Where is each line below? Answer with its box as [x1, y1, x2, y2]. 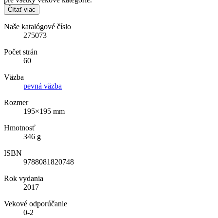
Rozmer [4, 98, 28, 107]
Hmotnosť [4, 123, 36, 132]
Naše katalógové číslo [4, 22, 71, 31]
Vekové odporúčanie [4, 199, 67, 208]
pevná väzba [23, 81, 62, 90]
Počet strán [4, 47, 37, 56]
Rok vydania [4, 174, 43, 182]
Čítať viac [8, 5, 36, 13]
